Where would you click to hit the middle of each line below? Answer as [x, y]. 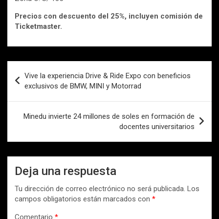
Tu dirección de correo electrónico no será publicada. [100, 189]
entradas [32, 100]
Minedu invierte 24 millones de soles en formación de [109, 117]
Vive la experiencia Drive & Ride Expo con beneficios [108, 76]
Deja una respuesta [66, 171]
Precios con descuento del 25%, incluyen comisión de [109, 16]
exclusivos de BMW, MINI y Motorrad [83, 86]
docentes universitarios [157, 127]
